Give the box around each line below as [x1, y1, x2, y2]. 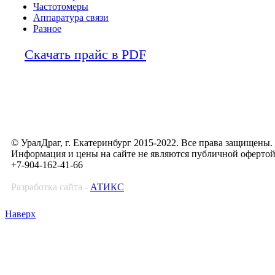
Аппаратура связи [33, 12, 109, 23]
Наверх [5, 209, 36, 219]
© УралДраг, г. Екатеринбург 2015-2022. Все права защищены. [11, 137, 273, 148]
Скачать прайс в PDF [25, 47, 146, 62]
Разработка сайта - [11, 182, 90, 192]
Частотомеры [33, 1, 88, 12]
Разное [33, 23, 61, 34]
